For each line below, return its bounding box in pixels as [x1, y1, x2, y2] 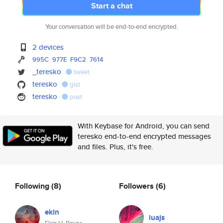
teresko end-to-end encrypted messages [78, 131, 211, 141]
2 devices [32, 42, 64, 52]
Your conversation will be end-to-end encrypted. [45, 22, 178, 31]
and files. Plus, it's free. [78, 141, 153, 152]
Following [15, 180, 51, 192]
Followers [119, 180, 156, 192]
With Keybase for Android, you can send [78, 120, 210, 131]
